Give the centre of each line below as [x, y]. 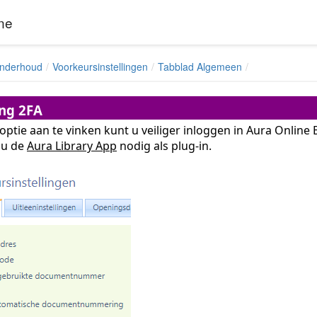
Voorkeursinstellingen [100, 66]
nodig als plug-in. [166, 146]
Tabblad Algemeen [200, 66]
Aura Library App [72, 146]
